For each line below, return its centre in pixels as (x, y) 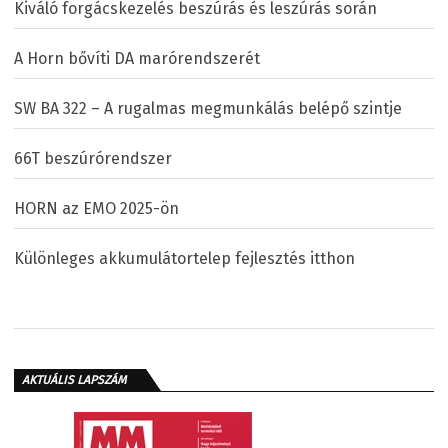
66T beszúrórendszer (93, 158)
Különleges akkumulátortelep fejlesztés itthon (184, 258)
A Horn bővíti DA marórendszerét (137, 58)
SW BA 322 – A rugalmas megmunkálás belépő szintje (208, 108)
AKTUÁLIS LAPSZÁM (74, 379)
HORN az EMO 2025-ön (96, 208)
